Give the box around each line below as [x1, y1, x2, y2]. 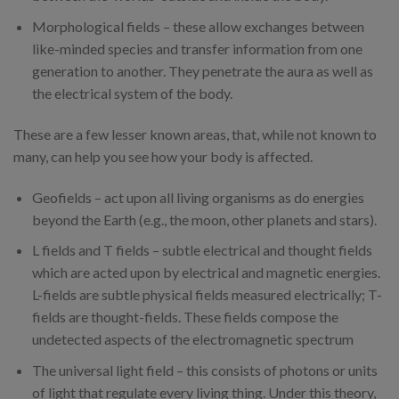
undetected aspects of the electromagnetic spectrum [31, 330, 354, 348]
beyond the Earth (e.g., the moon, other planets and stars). [31, 210, 377, 228]
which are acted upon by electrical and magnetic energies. [31, 264, 380, 281]
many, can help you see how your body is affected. [13, 147, 313, 165]
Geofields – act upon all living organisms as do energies [31, 188, 364, 206]
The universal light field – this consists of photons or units [31, 361, 378, 379]
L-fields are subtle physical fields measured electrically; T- [31, 286, 382, 304]
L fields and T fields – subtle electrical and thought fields [31, 241, 372, 259]
